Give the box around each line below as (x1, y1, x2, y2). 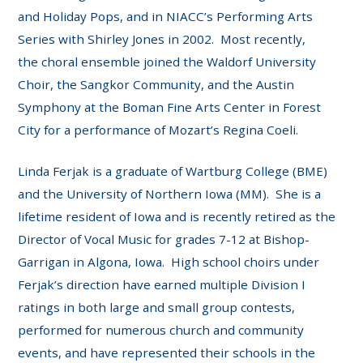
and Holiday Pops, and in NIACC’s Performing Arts (18, 8, 314, 25)
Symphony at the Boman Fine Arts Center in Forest (18, 99, 322, 116)
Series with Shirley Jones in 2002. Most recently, (18, 31, 306, 48)
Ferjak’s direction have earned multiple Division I (18, 276, 306, 293)
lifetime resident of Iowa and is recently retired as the (18, 208, 336, 225)
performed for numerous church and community (18, 322, 305, 339)
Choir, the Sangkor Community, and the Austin (18, 76, 295, 93)
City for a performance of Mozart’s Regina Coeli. (18, 122, 299, 139)
